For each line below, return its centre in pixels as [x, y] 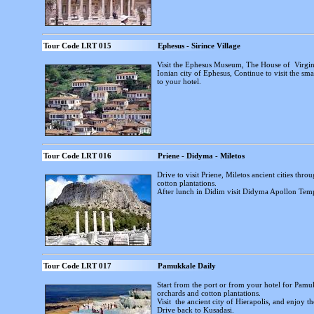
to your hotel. [179, 81]
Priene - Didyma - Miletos [201, 156]
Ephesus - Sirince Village [199, 46]
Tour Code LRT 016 [77, 156]
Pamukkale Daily [187, 266]
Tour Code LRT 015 [77, 46]
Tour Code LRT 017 [77, 266]
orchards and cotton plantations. [209, 293]
